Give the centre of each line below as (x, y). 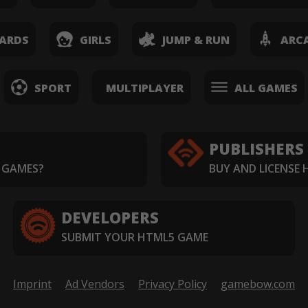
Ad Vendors (95, 284)
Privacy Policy (173, 284)
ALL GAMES (266, 88)
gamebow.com (258, 284)
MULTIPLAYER (144, 88)
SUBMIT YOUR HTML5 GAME (135, 238)
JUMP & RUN (196, 40)
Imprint (32, 284)
